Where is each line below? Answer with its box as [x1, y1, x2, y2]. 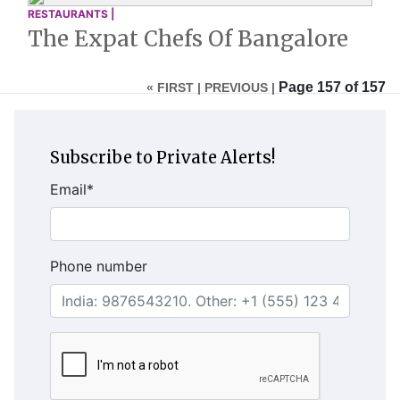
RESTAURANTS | [28, 7, 114, 21]
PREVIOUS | [204, 80, 275, 96]
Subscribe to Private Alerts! [50, 147, 275, 169]
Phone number [50, 257, 147, 276]
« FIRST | [146, 80, 201, 96]
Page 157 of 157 [279, 79, 386, 96]
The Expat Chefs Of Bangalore [28, 25, 348, 54]
